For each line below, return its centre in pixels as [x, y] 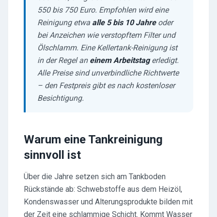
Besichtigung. [61, 98]
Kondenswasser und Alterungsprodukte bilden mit [108, 202]
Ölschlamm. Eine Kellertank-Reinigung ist [107, 48]
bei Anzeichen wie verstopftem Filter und [106, 35]
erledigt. [164, 60]
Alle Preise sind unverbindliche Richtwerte [108, 73]
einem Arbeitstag [120, 60]
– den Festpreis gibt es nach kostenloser [106, 85]
